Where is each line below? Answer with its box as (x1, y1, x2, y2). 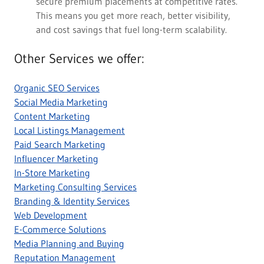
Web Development (14, 209, 87, 222)
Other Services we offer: (14, 51, 144, 67)
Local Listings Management (14, 124, 125, 137)
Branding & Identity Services (14, 195, 130, 207)
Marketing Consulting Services (14, 181, 137, 193)
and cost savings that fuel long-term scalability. (35, 24, 227, 36)
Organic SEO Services (14, 82, 100, 94)
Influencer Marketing (14, 153, 98, 165)
